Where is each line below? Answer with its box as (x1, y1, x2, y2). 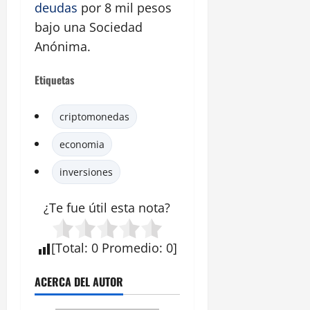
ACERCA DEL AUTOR (35, 273, 123, 291)
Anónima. (35, 38, 91, 55)
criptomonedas (60, 110, 129, 124)
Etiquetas (35, 72, 74, 88)
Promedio (101, 239, 159, 257)
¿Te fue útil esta (44, 199, 139, 217)
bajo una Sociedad (35, 19, 143, 36)
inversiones (60, 165, 113, 179)
